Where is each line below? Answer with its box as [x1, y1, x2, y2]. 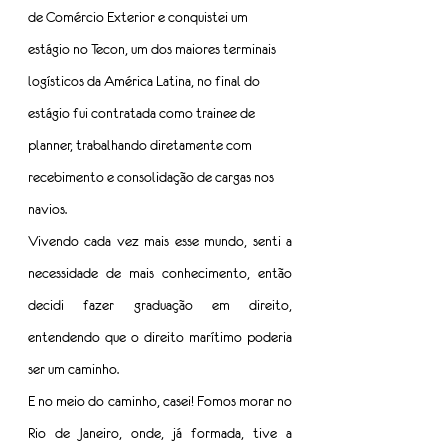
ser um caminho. [28, 361, 119, 378]
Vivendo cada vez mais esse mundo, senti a [28, 233, 292, 250]
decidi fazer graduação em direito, [28, 297, 292, 314]
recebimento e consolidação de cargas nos [28, 169, 277, 186]
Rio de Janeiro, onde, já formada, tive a [28, 425, 292, 442]
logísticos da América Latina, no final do [28, 73, 263, 90]
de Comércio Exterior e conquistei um [28, 9, 251, 26]
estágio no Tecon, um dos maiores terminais [28, 41, 279, 58]
